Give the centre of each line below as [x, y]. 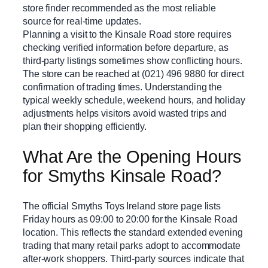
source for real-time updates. [82, 21]
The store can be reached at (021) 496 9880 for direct [133, 74]
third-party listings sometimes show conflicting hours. [133, 61]
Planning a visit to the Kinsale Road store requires [127, 34]
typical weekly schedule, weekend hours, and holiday [134, 100]
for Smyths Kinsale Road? [122, 176]
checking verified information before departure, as [126, 48]
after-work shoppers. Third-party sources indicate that [133, 259]
